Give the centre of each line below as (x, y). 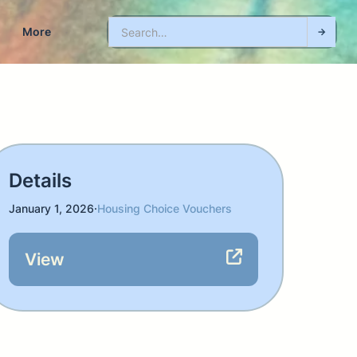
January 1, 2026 (52, 208)
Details (41, 180)
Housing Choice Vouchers (165, 208)
